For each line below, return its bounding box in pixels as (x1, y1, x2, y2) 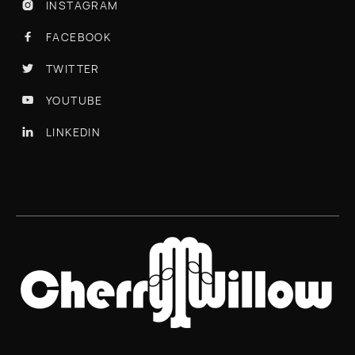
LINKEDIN (46, 124, 101, 139)
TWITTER (46, 60, 100, 76)
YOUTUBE (46, 92, 103, 108)
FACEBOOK (46, 29, 112, 44)
